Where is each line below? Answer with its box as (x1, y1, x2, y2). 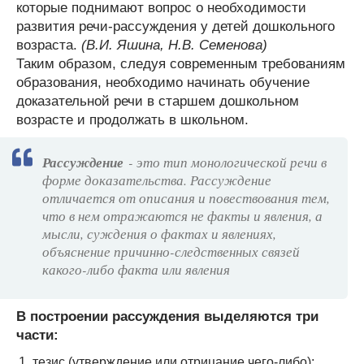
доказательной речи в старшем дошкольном (16, 93, 299, 109)
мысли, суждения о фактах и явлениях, (42, 223, 276, 243)
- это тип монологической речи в (123, 152, 327, 171)
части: (16, 327, 58, 343)
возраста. (16, 37, 81, 53)
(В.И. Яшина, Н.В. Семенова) (81, 37, 267, 53)
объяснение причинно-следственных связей (42, 241, 300, 261)
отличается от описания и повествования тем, (42, 188, 330, 207)
